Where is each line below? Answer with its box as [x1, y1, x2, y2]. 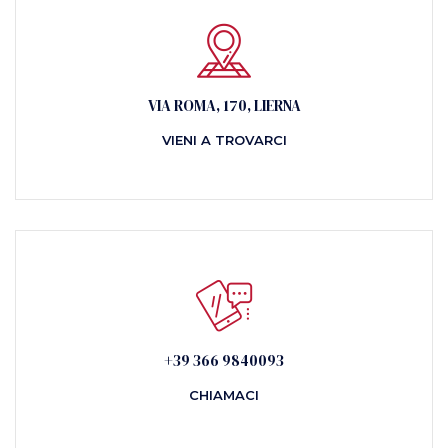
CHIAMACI [189, 387, 259, 403]
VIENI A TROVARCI [161, 132, 287, 148]
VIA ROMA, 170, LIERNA [147, 95, 301, 116]
